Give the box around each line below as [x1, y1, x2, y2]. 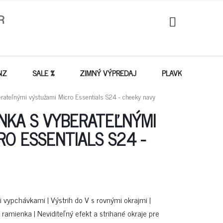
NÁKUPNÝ [168, 24, 208, 41]
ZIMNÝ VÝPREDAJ [80, 66, 136, 79]
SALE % [32, 66, 54, 79]
